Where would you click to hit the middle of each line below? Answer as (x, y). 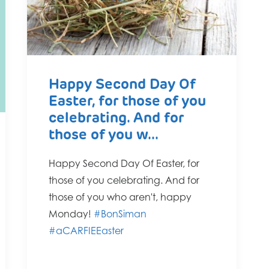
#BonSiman (120, 214)
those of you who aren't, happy (120, 197)
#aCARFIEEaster (86, 231)
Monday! (71, 214)
